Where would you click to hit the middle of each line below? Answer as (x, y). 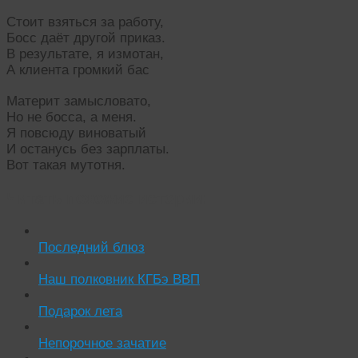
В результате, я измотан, (85, 54)
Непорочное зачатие (102, 343)
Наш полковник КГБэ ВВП (119, 279)
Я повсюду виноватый (76, 133)
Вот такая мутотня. (66, 165)
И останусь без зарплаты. (88, 149)
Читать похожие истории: (107, 198)
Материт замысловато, (79, 101)
